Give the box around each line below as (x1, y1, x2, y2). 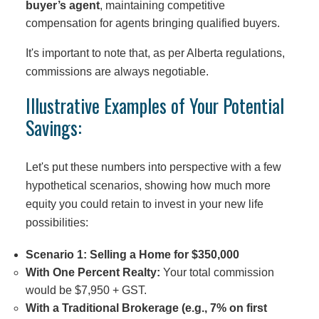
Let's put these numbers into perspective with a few (25, 160, 281, 174)
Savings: (25, 114, 82, 142)
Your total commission (159, 266, 274, 279)
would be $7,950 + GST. (25, 284, 147, 297)
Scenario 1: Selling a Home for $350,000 (25, 249, 239, 261)
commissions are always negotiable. (25, 65, 209, 78)
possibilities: (25, 216, 88, 229)
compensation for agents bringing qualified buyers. (25, 17, 280, 30)
